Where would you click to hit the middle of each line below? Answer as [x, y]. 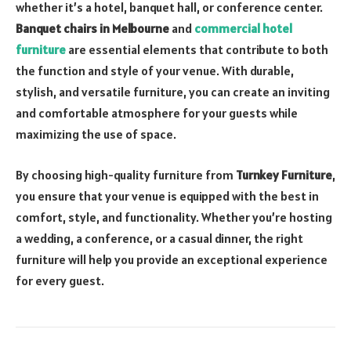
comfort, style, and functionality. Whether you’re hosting [174, 217]
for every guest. [60, 280]
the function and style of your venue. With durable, [155, 71]
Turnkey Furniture [284, 174]
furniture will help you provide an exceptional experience [172, 259]
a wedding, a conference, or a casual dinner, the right [159, 238]
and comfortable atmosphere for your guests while [157, 113]
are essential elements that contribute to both [197, 50]
